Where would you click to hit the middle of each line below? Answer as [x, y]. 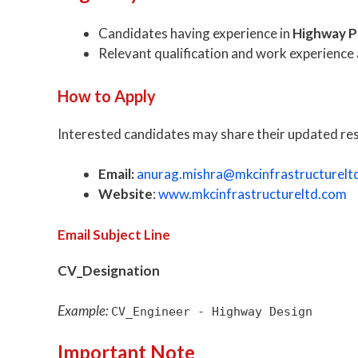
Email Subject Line [114, 234]
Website [125, 194]
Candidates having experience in [195, 34]
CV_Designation [109, 270]
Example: [83, 311]
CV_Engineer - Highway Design [212, 312]
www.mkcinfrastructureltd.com [253, 194]
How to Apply [107, 95]
